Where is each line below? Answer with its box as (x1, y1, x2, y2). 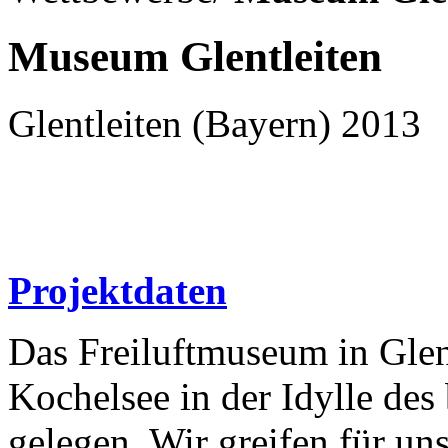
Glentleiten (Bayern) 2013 (8, 101, 421, 145)
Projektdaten (8, 268, 227, 312)
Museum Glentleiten (8, 32, 382, 80)
